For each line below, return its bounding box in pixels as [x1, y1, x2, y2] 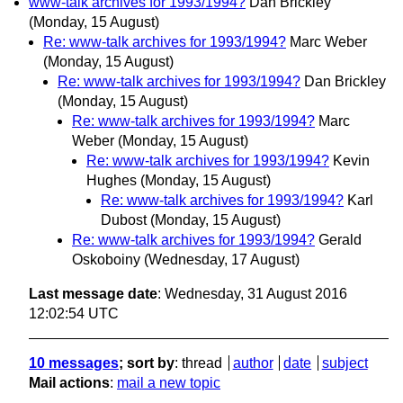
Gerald [318, 231, 362, 247]
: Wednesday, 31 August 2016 [157, 285, 347, 301]
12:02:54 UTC [29, 305, 119, 321]
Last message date [29, 285, 157, 301]
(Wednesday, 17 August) [144, 251, 300, 267]
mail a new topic [117, 374, 220, 390]
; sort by [119, 354, 175, 371]
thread [182, 354, 222, 371]
